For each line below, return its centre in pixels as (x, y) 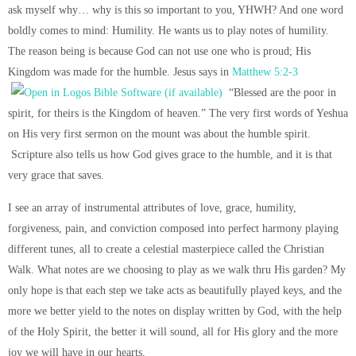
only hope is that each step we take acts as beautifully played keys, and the (175, 290)
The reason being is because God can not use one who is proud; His (159, 51)
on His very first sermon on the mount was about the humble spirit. (159, 134)
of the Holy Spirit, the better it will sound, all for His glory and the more (173, 331)
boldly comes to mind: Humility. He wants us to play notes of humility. (168, 31)
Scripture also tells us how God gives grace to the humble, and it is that (170, 155)
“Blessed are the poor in (279, 93)
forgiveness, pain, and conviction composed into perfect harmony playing (173, 228)
